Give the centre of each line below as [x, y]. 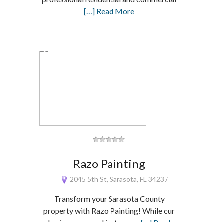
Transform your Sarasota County [109, 198]
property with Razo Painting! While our [109, 210]
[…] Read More [109, 11]
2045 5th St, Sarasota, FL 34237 [118, 179]
